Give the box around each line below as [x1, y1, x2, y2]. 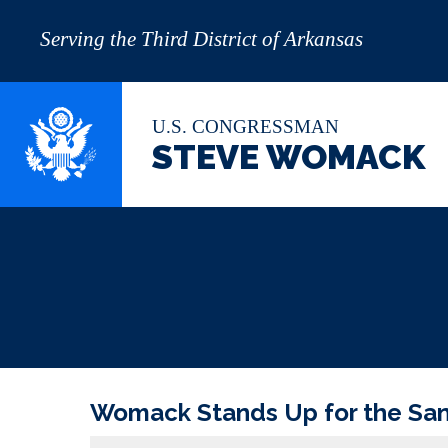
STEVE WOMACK [152, 137, 426, 178]
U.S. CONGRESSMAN [152, 116, 340, 138]
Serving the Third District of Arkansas [40, 27, 363, 52]
